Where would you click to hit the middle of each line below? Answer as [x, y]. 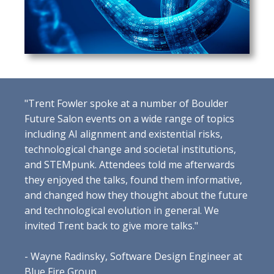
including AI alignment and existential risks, [124, 134]
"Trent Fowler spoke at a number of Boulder [126, 104]
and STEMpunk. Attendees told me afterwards [130, 165]
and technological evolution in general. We [122, 211]
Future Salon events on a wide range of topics [129, 119]
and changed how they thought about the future [136, 195]
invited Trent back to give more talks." [111, 226]
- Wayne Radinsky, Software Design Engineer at [133, 257]
